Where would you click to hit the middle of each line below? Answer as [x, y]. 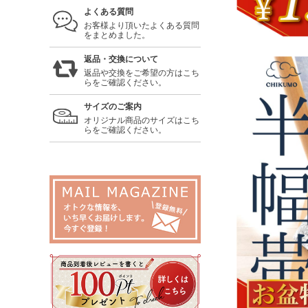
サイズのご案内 [113, 107]
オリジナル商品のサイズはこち [142, 121]
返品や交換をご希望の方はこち [142, 73]
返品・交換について [121, 59]
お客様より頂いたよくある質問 [142, 26]
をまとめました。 [117, 35]
